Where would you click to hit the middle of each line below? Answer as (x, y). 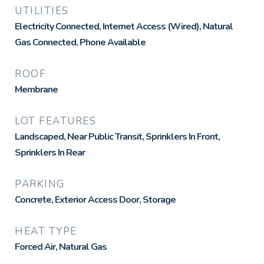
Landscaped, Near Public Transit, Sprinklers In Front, (117, 137)
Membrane (36, 90)
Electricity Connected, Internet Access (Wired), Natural (124, 27)
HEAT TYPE (46, 231)
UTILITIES (42, 11)
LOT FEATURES (55, 121)
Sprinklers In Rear (50, 153)
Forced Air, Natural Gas (61, 247)
